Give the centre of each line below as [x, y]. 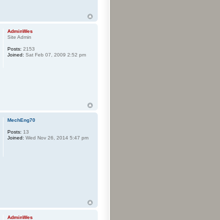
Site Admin [20, 37]
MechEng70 [22, 120]
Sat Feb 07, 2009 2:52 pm [55, 55]
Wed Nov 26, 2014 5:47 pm [56, 137]
